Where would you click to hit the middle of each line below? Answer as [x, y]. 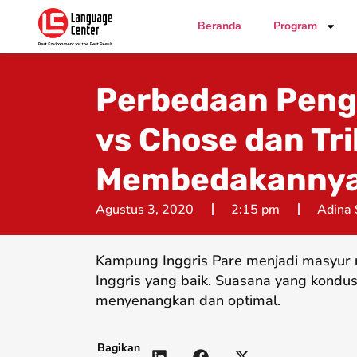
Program [296, 26]
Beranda [220, 26]
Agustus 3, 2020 [145, 209]
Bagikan [119, 347]
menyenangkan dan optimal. [188, 300]
